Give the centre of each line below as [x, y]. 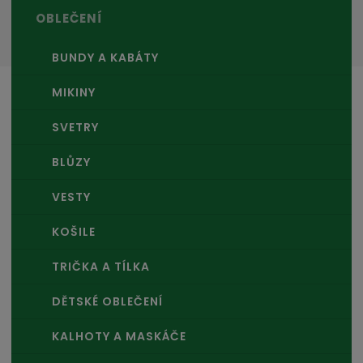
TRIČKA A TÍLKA [101, 267]
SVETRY [76, 128]
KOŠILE [74, 232]
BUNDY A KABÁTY [106, 58]
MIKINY [74, 93]
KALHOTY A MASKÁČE [120, 337]
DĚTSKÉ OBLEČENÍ [108, 302]
